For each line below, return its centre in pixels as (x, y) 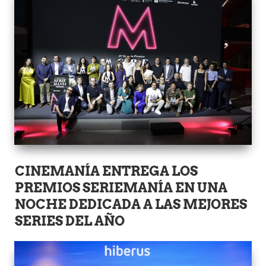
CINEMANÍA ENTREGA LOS (107, 171)
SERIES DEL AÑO (70, 221)
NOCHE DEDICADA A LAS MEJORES (131, 204)
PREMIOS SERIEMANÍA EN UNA (121, 187)
